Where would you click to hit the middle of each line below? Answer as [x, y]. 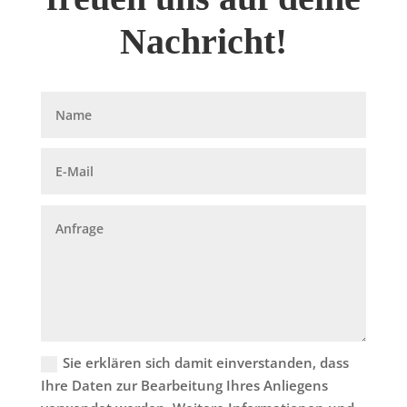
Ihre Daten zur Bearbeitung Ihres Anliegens [185, 385]
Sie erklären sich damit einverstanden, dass [206, 362]
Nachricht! [203, 42]
